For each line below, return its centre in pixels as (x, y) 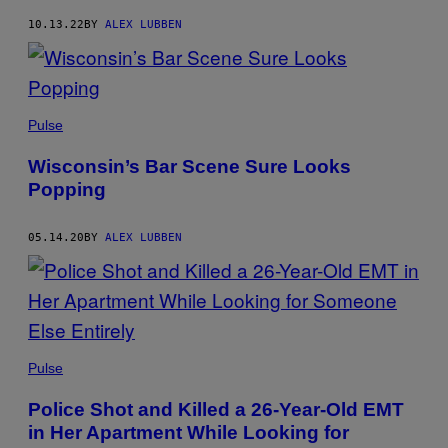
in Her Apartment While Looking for (188, 432)
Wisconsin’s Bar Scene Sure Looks (189, 166)
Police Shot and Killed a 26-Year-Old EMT (216, 409)
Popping (67, 189)
